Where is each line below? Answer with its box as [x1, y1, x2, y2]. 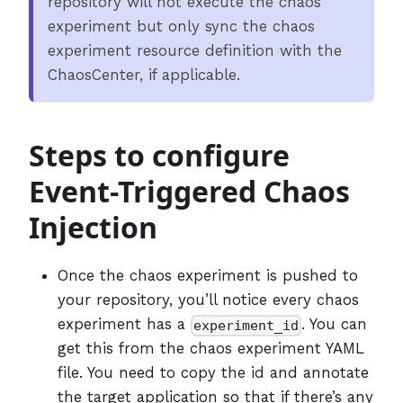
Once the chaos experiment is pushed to [58, 266, 358, 285]
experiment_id [193, 318, 300, 335]
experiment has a [58, 315, 191, 334]
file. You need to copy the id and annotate [58, 363, 369, 382]
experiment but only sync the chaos [48, 17, 315, 36]
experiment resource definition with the [48, 41, 342, 60]
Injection [29, 208, 157, 247]
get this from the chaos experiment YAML [58, 339, 364, 358]
